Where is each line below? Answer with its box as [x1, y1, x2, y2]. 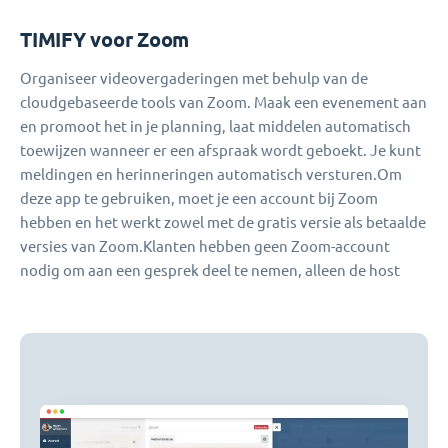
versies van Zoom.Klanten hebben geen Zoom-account [20, 238, 390, 256]
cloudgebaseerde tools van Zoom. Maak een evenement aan [20, 94, 427, 112]
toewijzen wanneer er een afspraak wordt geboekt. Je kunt [20, 142, 421, 160]
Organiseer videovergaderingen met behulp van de [20, 70, 368, 88]
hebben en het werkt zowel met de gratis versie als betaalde [20, 214, 426, 232]
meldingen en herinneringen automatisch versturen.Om [20, 166, 402, 184]
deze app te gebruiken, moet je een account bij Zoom [20, 190, 378, 208]
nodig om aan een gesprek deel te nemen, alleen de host [20, 262, 400, 280]
